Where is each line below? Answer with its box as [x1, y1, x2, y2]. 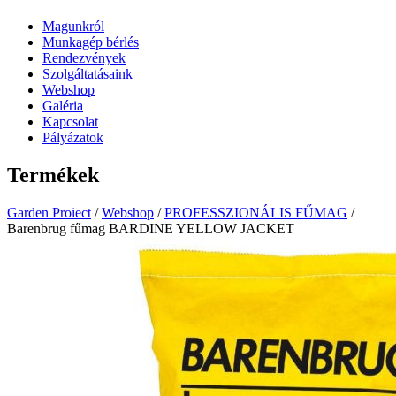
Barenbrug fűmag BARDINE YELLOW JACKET [7, 220, 294, 236]
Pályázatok [42, 129, 103, 145]
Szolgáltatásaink [42, 65, 133, 81]
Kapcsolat [42, 113, 98, 129]
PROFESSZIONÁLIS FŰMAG [164, 204, 347, 220]
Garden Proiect [7, 204, 91, 220]
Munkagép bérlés [42, 34, 139, 49]
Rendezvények [42, 49, 126, 65]
